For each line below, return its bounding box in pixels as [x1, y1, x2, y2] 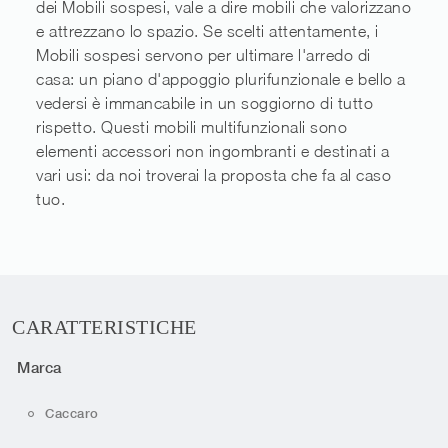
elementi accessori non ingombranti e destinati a [36, 142, 389, 161]
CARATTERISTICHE [12, 316, 197, 339]
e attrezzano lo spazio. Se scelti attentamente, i [36, 22, 379, 41]
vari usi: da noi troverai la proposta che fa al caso [36, 166, 391, 185]
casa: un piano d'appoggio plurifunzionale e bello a [36, 70, 406, 89]
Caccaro [45, 405, 99, 421]
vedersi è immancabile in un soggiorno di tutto [36, 94, 373, 113]
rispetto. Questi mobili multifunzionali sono [36, 118, 347, 137]
